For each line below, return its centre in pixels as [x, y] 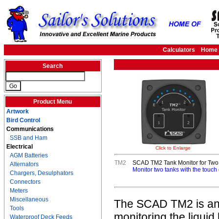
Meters [19, 191]
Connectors [25, 182]
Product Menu [53, 102]
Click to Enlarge [173, 148]
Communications [30, 129]
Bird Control [23, 120]
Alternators [24, 164]
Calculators [179, 50]
